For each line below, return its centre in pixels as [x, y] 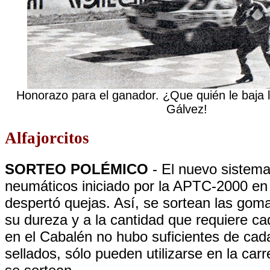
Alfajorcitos [47, 138]
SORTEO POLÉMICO [77, 169]
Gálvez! [187, 109]
